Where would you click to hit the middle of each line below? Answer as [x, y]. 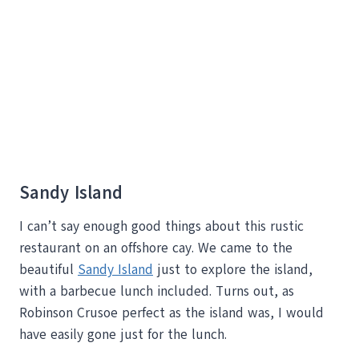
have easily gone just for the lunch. [123, 335]
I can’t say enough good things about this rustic [161, 227]
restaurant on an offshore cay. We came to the [156, 248]
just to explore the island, [233, 270]
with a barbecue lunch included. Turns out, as [157, 292]
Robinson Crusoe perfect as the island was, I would [171, 313]
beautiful [48, 270]
